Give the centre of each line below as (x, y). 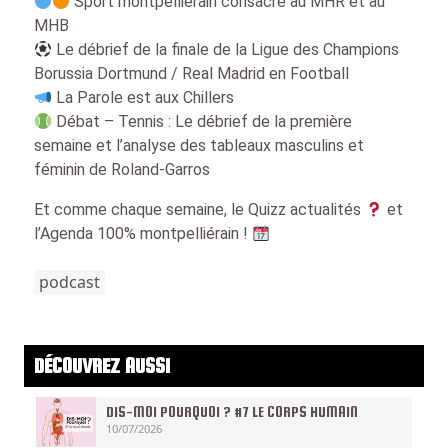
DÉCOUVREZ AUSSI (102, 365)
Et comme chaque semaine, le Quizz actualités (199, 209)
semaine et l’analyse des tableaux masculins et (199, 145)
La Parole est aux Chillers (143, 97)
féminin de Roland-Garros (122, 169)
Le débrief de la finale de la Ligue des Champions (226, 49)
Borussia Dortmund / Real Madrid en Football (191, 73)
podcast (69, 282)
